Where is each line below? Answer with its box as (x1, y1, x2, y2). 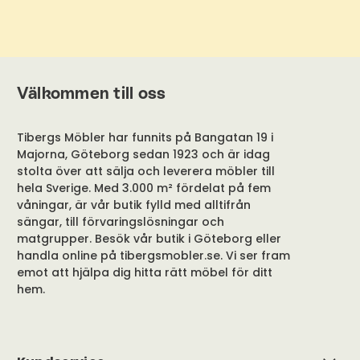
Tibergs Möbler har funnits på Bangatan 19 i (16, 129, 273, 146)
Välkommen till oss (16, 84, 166, 104)
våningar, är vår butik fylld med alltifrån (16, 197, 251, 214)
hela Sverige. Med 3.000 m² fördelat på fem (16, 180, 271, 197)
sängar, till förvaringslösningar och (16, 214, 224, 231)
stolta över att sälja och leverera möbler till (16, 163, 275, 180)
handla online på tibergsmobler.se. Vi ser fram (16, 247, 290, 264)
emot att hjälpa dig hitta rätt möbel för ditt (16, 264, 272, 281)
